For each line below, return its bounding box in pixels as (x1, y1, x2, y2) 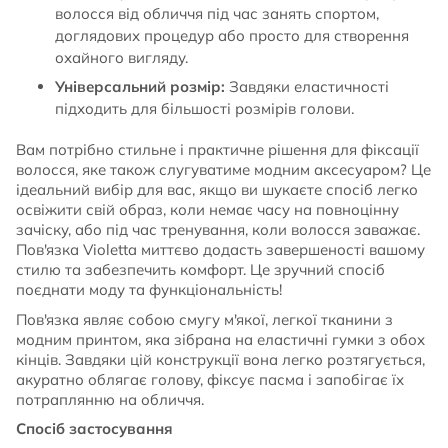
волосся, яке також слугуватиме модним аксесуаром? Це (16, 160, 431, 179)
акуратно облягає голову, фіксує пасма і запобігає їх (16, 369, 404, 389)
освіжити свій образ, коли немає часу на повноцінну (16, 200, 399, 219)
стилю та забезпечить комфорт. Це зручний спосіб (16, 260, 385, 279)
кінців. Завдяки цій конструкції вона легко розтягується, (16, 349, 425, 369)
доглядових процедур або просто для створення (54, 25, 409, 45)
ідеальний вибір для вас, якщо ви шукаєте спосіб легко (16, 180, 418, 199)
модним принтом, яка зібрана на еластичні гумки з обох (16, 329, 425, 349)
